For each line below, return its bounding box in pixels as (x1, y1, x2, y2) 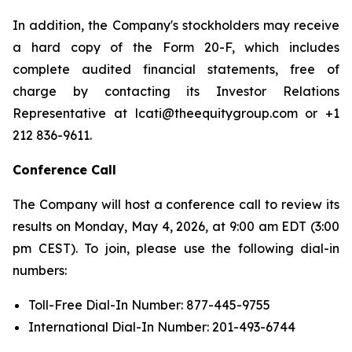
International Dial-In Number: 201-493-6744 (28, 319, 295, 335)
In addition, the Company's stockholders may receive (13, 17, 339, 33)
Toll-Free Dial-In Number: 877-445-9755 (28, 297, 270, 313)
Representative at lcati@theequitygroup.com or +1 (13, 105, 339, 121)
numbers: (13, 262, 67, 278)
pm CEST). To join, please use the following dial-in (13, 240, 339, 256)
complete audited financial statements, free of (13, 61, 339, 77)
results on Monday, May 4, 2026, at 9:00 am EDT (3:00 (13, 218, 339, 234)
